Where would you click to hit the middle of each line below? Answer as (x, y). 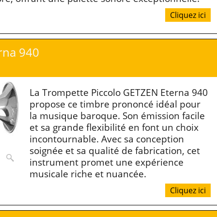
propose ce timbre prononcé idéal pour (115, 104)
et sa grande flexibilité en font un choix (114, 127)
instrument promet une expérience (107, 162)
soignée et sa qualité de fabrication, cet (115, 150)
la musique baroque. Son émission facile (117, 115)
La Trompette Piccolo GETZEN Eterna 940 (119, 92)
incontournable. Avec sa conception (107, 139)
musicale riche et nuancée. (88, 173)
